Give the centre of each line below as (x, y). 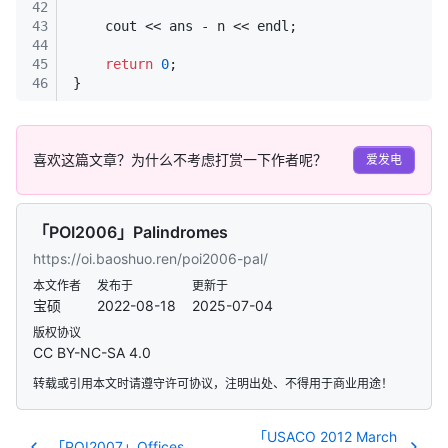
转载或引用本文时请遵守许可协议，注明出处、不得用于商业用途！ (213, 383)
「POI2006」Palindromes (130, 231)
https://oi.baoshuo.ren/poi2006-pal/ (150, 258)
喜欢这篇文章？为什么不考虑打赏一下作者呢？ (180, 160)
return (129, 63)
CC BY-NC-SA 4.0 (92, 352)
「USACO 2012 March (325, 436)
